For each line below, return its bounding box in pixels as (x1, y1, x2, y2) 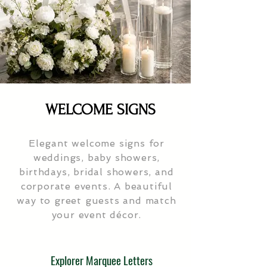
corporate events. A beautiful (20, 181, 173, 193)
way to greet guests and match (17, 195, 176, 207)
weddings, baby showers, (33, 152, 160, 164)
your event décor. (51, 209, 142, 221)
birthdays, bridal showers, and (19, 166, 174, 178)
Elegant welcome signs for (28, 138, 164, 150)
